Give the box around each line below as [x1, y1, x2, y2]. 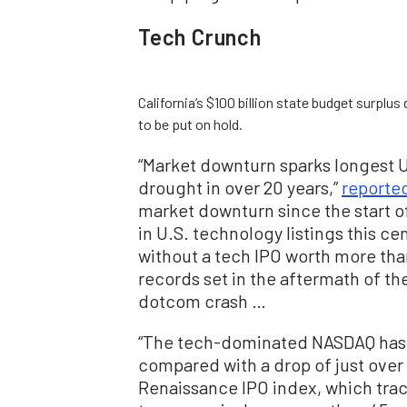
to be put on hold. [138, 114, 243, 133]
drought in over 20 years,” [138, 175, 342, 198]
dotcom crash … [138, 289, 266, 312]
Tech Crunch [138, 23, 262, 50]
